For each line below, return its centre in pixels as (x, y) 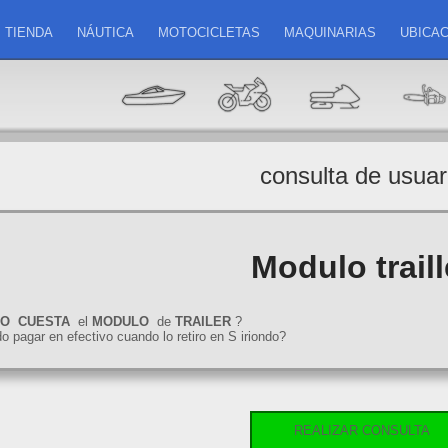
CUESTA (43, 321)
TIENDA (28, 32)
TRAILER (202, 321)
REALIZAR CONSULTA (362, 430)
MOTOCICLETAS (208, 32)
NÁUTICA (105, 32)
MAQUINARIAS (329, 32)
